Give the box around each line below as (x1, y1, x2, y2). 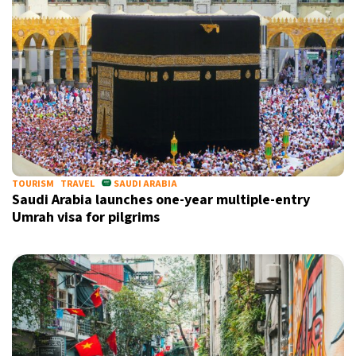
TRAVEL (60, 177, 95, 191)
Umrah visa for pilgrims (12, 207, 160, 227)
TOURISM (12, 177, 54, 191)
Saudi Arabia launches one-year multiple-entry (12, 190, 310, 210)
